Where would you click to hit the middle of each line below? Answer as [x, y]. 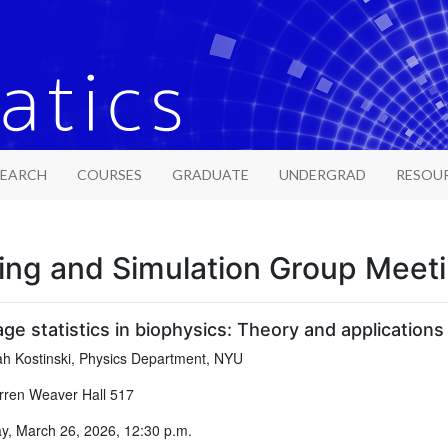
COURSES [109, 174]
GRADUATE [210, 174]
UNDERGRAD [322, 174]
